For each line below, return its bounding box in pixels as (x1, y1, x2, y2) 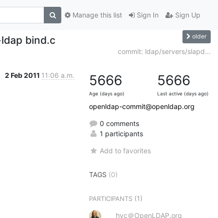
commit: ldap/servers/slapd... (118, 47, 211, 55)
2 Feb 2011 (5, 71, 41, 79)
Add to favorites (100, 146, 151, 155)
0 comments (98, 119, 139, 127)
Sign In (135, 11, 159, 19)
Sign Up (173, 11, 200, 19)
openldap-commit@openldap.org (89, 102, 195, 110)
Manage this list (71, 11, 122, 19)
